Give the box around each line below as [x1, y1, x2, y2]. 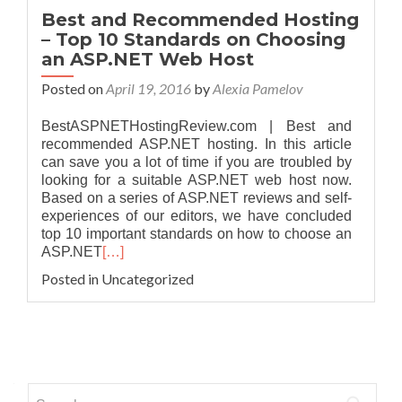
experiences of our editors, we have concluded [41, 208, 352, 223]
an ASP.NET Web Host [41, 48, 254, 70]
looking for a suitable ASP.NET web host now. [41, 172, 352, 188]
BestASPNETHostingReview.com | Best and [41, 118, 352, 134]
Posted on [41, 80, 106, 97]
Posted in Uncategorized [41, 270, 194, 287]
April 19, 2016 [106, 80, 191, 97]
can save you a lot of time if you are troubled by [41, 154, 352, 170]
